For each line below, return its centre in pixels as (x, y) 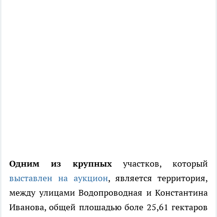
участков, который (160, 164)
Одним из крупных (61, 164)
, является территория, (158, 178)
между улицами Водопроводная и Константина (108, 193)
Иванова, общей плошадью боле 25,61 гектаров (108, 207)
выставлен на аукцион (59, 178)
